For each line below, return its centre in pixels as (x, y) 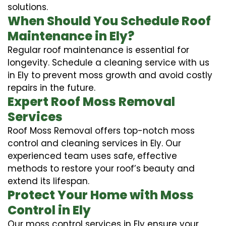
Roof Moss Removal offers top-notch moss (101, 130)
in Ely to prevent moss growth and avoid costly (110, 75)
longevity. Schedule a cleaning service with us (108, 62)
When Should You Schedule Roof (109, 21)
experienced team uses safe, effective (92, 156)
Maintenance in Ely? (71, 36)
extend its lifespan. (48, 181)
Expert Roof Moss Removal (91, 101)
